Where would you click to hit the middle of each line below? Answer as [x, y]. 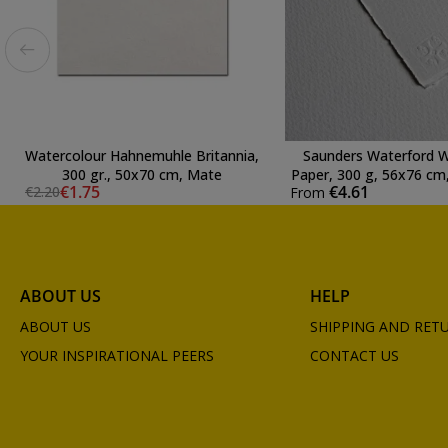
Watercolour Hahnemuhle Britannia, [142, 155]
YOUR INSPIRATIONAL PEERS [117, 355]
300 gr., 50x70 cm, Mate [142, 174]
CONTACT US [354, 355]
